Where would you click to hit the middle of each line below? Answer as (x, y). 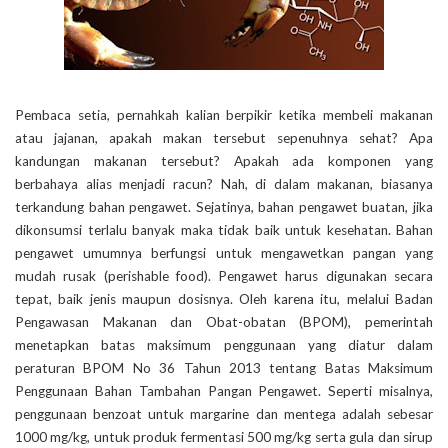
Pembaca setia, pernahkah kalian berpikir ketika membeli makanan (224, 115)
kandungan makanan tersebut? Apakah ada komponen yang (224, 161)
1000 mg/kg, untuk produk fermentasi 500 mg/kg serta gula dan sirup (224, 437)
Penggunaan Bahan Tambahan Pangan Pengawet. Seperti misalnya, (224, 391)
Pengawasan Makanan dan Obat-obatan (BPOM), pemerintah (224, 322)
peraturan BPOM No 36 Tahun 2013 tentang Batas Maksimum (224, 368)
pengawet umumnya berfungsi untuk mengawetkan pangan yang (224, 253)
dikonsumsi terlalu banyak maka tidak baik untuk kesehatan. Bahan (224, 230)
